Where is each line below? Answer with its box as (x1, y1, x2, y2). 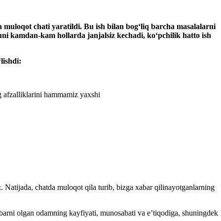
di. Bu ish (74, 22, 105, 31)
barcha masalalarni (151, 22, 216, 31)
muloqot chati (4, 22, 50, 31)
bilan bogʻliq (105, 22, 149, 31)
